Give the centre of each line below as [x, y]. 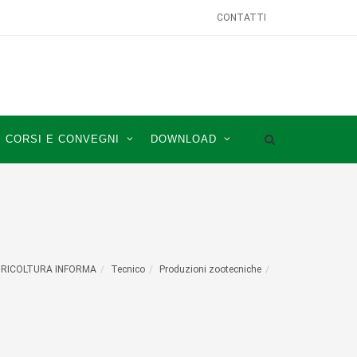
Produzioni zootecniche [210, 269]
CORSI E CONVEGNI [63, 139]
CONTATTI [241, 18]
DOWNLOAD [184, 139]
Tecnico [128, 269]
